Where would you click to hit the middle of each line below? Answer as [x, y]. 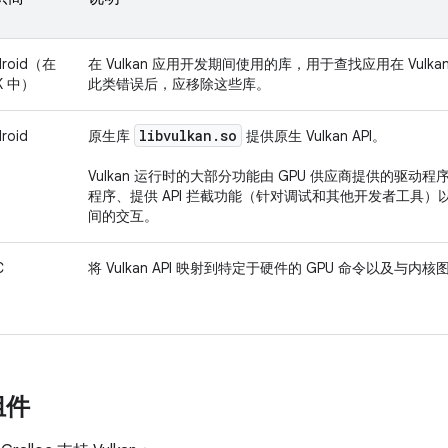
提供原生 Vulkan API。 [314, 136]
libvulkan [175, 135]
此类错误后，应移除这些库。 [179, 84]
